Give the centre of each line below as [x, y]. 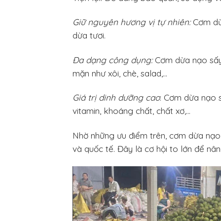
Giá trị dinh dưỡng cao [116, 98]
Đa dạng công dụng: [112, 60]
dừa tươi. [89, 36]
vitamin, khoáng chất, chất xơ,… [131, 111]
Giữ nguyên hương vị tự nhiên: [131, 22]
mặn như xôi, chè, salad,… [120, 73]
